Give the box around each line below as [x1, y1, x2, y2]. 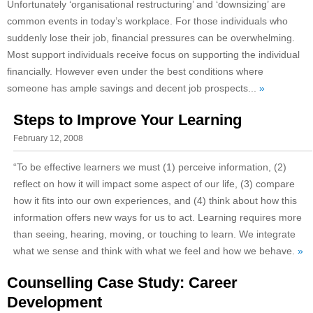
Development [7, 293, 102, 312]
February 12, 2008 [13, 133, 83, 144]
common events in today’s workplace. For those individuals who [7, 15, 288, 27]
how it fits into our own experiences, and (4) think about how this [13, 195, 297, 207]
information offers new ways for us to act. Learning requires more [13, 212, 302, 224]
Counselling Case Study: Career [7, 274, 238, 292]
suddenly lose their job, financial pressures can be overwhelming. [7, 32, 295, 44]
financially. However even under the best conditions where [7, 66, 263, 78]
